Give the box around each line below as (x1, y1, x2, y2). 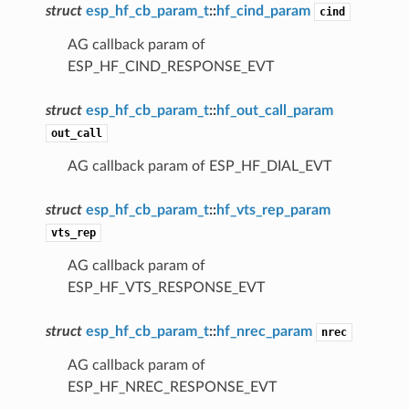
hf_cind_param (215, 3, 310, 18)
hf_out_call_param (215, 102, 333, 118)
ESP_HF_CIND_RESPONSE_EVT (67, 58, 274, 74)
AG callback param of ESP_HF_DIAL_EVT (67, 158, 331, 173)
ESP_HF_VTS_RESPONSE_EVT (67, 279, 265, 295)
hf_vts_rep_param (215, 202, 330, 217)
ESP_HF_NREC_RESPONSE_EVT (67, 379, 277, 394)
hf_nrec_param (215, 323, 312, 339)
